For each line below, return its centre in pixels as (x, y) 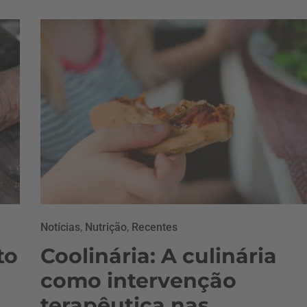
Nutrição (106, 227)
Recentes (155, 227)
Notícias (60, 227)
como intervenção (138, 281)
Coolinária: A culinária (159, 256)
